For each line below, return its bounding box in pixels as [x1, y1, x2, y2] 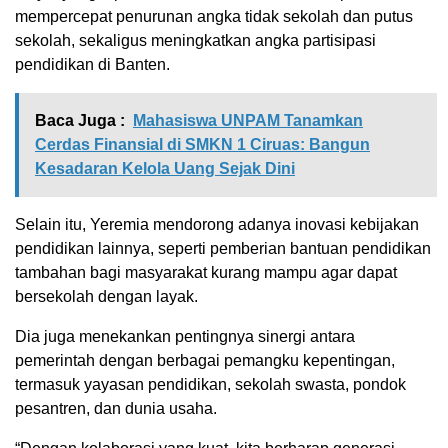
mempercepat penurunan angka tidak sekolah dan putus [15, 8, 413, 26]
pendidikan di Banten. [15, 56, 170, 74]
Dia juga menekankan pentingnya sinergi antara [15, 328, 355, 346]
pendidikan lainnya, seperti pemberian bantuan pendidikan [15, 240, 431, 258]
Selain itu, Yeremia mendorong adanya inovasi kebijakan [15, 216, 419, 234]
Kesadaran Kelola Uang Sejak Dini [35, 160, 295, 178]
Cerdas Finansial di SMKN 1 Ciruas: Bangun [35, 136, 370, 154]
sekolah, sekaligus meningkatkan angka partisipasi [15, 32, 376, 50]
